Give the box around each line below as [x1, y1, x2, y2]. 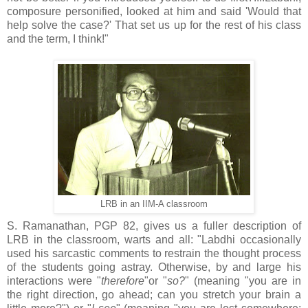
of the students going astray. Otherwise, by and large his [7, 261, 301, 274]
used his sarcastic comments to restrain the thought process [7, 247, 301, 260]
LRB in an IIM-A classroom [100, 199, 208, 210]
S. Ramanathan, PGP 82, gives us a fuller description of [7, 220, 301, 232]
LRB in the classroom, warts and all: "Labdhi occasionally [7, 234, 301, 246]
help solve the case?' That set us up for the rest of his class [7, 19, 301, 32]
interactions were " [7, 275, 101, 287]
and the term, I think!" [7, 33, 109, 45]
